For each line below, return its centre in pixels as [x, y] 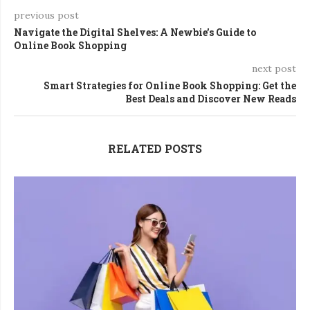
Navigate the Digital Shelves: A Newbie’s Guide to [135, 33]
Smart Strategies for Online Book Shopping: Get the [170, 86]
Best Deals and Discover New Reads [211, 99]
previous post [46, 16]
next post [274, 69]
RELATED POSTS [155, 149]
